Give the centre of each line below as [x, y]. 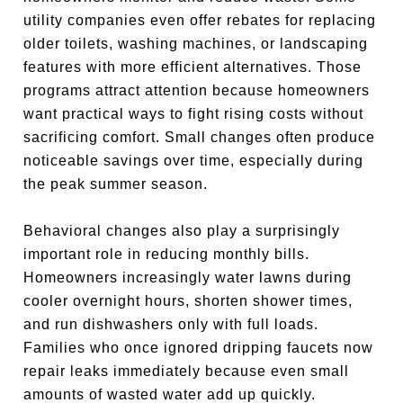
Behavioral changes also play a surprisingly [182, 231]
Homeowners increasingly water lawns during [188, 278]
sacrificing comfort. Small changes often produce [200, 137]
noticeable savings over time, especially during [194, 161]
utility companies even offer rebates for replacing [200, 20]
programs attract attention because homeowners [197, 90]
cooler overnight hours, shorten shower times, [188, 301]
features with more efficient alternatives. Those [193, 67]
